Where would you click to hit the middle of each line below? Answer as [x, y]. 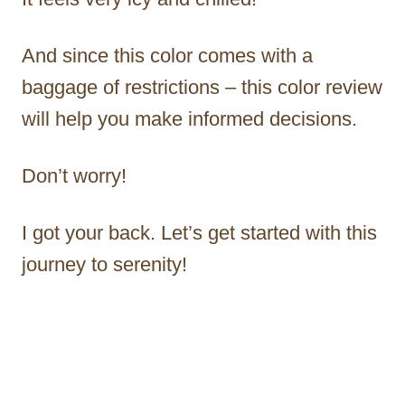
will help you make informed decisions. [192, 118]
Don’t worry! [74, 175]
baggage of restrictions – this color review [202, 87]
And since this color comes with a [167, 55]
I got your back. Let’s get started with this [199, 232]
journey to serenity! [104, 264]
